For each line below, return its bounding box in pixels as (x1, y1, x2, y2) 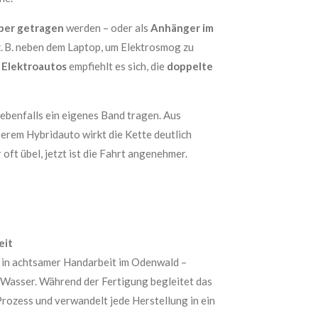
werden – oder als (64, 21, 150, 34)
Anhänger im (150, 21, 214, 34)
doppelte (167, 60, 213, 72)
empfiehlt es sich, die (67, 60, 167, 72)
